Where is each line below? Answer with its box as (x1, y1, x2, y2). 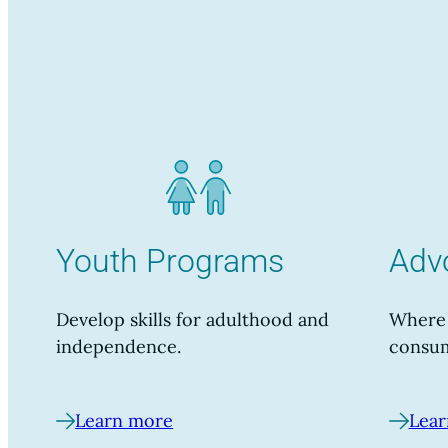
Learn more (75, 409, 174, 433)
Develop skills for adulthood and (56, 308, 329, 332)
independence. (56, 335, 181, 359)
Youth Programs (56, 241, 284, 280)
